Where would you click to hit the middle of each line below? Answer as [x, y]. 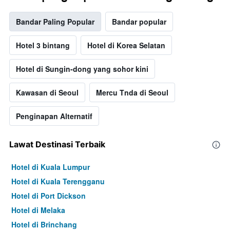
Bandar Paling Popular [55, 22]
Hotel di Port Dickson [49, 196]
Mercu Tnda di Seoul [132, 93]
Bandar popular [139, 22]
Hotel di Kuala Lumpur [51, 167]
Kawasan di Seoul [47, 93]
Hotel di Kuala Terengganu [58, 181]
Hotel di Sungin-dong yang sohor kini [82, 69]
